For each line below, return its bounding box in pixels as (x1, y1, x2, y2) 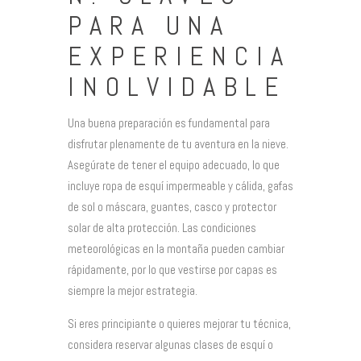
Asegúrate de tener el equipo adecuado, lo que (68, 156, 280, 172)
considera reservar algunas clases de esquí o (68, 336, 273, 352)
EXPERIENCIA (68, 39, 291, 74)
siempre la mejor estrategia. (68, 282, 197, 298)
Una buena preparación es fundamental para (68, 114, 270, 131)
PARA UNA (68, 9, 231, 44)
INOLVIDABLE (68, 70, 286, 105)
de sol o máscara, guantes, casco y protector (68, 198, 276, 214)
